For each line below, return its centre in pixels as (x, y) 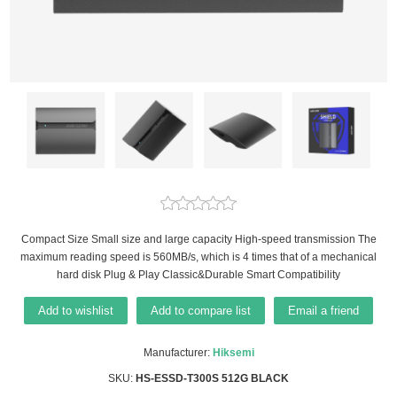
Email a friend (323, 310)
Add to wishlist (76, 310)
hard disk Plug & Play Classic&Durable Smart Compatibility (198, 274)
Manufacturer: (176, 352)
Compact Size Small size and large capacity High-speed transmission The (198, 239)
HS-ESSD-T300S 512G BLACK (212, 378)
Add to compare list (201, 310)
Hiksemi (233, 352)
